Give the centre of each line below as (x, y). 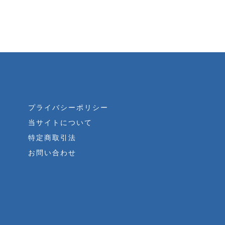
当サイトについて (60, 122)
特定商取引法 (52, 137)
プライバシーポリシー (68, 107)
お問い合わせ (52, 152)
